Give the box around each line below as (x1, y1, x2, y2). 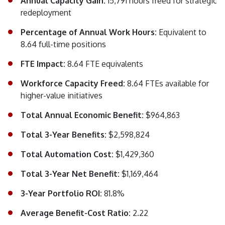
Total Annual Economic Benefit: (21, 110, 146, 121)
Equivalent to (159, 27, 206, 38)
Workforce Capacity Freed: (21, 78, 127, 89)
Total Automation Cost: (21, 149, 116, 160)
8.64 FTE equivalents (67, 59, 143, 69)
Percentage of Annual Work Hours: (21, 27, 159, 38)
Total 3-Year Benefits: (21, 130, 108, 140)
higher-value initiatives (21, 90, 102, 101)
